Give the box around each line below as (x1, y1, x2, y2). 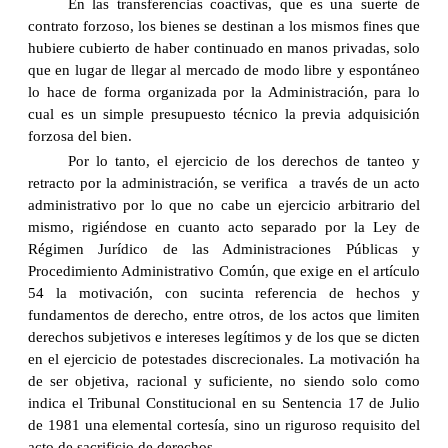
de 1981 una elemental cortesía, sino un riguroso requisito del (28, 417, 420, 434)
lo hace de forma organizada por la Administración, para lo (28, 84, 420, 101)
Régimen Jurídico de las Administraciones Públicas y (28, 241, 420, 258)
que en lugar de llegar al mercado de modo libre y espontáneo (28, 62, 420, 79)
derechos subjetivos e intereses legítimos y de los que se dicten (28, 329, 420, 346)
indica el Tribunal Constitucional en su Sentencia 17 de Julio (28, 395, 420, 412)
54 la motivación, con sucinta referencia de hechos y (28, 285, 420, 302)
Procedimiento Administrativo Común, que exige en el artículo (28, 263, 420, 280)
